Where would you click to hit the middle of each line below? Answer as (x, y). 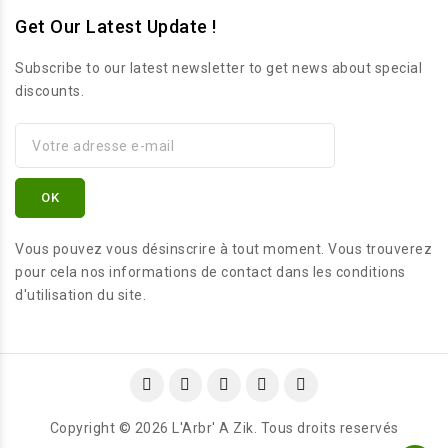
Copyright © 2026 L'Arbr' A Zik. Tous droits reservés (224, 427)
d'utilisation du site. (80, 295)
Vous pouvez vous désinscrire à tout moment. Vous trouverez (223, 249)
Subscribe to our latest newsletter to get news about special (218, 68)
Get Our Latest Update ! (116, 26)
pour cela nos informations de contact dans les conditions (210, 272)
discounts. (49, 91)
